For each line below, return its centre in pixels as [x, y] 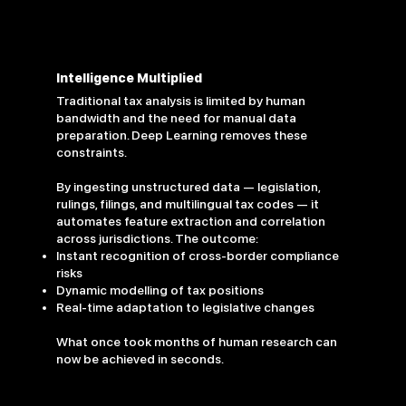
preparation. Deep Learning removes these [182, 135]
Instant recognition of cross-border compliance [198, 256]
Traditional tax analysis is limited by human [181, 101]
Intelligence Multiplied [129, 77]
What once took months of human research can [197, 342]
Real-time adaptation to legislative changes [186, 308]
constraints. [92, 153]
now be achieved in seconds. [140, 359]
